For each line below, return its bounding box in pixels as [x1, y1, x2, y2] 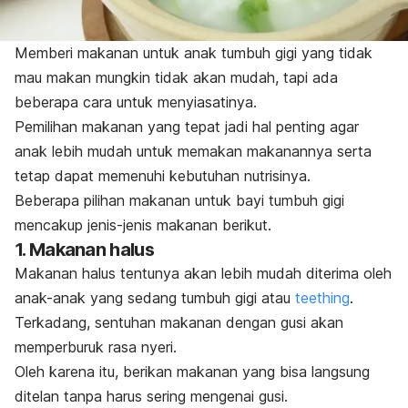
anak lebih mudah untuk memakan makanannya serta [15, 142, 372, 161]
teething [295, 289, 350, 308]
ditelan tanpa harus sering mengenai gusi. [15, 387, 288, 406]
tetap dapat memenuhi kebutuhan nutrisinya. [15, 167, 311, 186]
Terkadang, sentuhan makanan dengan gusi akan [15, 313, 343, 332]
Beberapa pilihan [15, 191, 129, 210]
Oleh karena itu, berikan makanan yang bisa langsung [15, 362, 370, 382]
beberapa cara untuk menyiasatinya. [15, 93, 257, 112]
